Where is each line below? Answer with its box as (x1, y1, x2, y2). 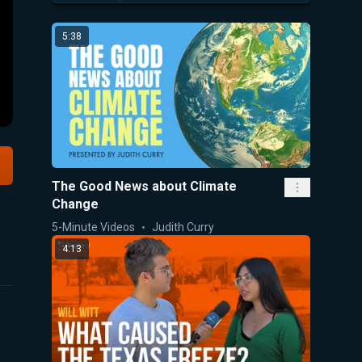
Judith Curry (152, 220, 214, 234)
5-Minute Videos (52, 220, 135, 234)
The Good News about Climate (52, 178, 237, 194)
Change (52, 196, 99, 212)
